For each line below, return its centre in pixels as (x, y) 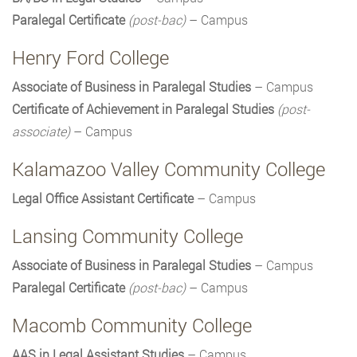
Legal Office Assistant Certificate (103, 198)
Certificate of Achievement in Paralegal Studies (143, 109)
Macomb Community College (132, 326)
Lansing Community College (127, 236)
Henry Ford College (90, 58)
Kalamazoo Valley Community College (169, 169)
